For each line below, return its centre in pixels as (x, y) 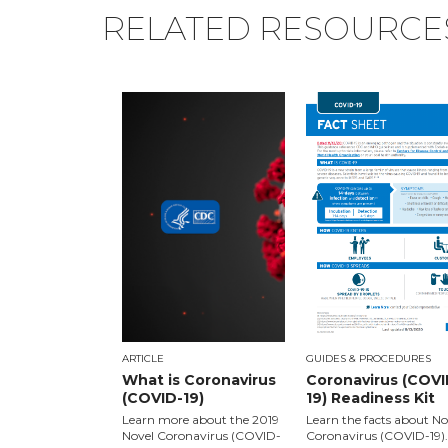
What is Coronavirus (199, 380)
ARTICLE (143, 358)
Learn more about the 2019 (200, 419)
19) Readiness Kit (370, 398)
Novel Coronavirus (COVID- (201, 435)
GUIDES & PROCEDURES (368, 358)
